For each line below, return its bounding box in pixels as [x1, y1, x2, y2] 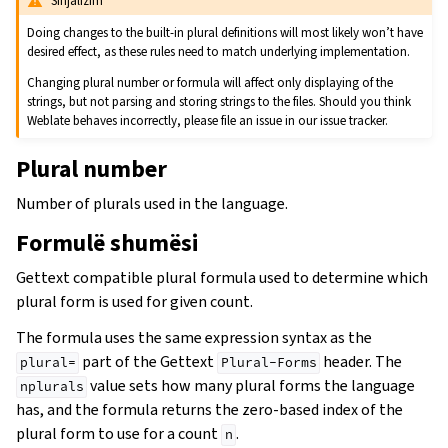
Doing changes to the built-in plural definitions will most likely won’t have [27, 24, 424, 42]
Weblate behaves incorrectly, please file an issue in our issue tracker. [27, 112, 389, 130]
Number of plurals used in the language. [16, 193, 288, 215]
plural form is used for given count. [16, 291, 253, 313]
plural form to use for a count [16, 423, 221, 445]
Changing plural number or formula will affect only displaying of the [27, 74, 394, 92]
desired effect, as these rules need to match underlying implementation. [27, 43, 411, 61]
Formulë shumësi [16, 227, 199, 260]
